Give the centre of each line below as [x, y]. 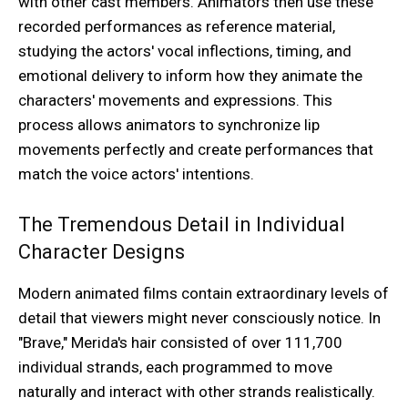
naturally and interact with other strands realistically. [197, 392]
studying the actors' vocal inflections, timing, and [185, 51]
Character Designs [102, 252]
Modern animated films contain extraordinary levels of [204, 294]
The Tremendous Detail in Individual [182, 225]
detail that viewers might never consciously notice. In [199, 318]
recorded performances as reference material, [177, 27]
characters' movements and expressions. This [175, 101]
